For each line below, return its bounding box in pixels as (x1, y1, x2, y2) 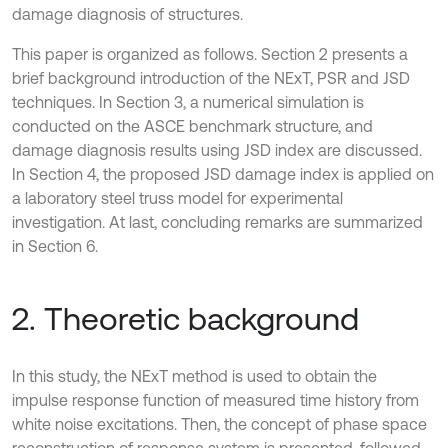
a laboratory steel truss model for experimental (12, 189, 343, 207)
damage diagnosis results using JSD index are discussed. (12, 141, 422, 159)
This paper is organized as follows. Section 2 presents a (12, 45, 408, 63)
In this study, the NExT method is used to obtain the (12, 367, 377, 385)
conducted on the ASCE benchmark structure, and (12, 117, 373, 135)
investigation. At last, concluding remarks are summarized (12, 213, 423, 231)
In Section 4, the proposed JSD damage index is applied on (12, 165, 434, 183)
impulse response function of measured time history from (12, 391, 419, 409)
